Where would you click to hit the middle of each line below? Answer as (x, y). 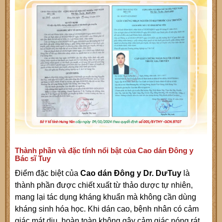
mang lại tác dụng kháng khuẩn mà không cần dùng (106, 197)
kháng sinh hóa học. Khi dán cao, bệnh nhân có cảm (107, 209)
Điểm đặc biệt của (48, 173)
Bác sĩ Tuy (33, 159)
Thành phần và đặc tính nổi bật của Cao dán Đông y (104, 151)
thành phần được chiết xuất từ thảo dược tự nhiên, (104, 185)
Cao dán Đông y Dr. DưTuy (131, 173)
